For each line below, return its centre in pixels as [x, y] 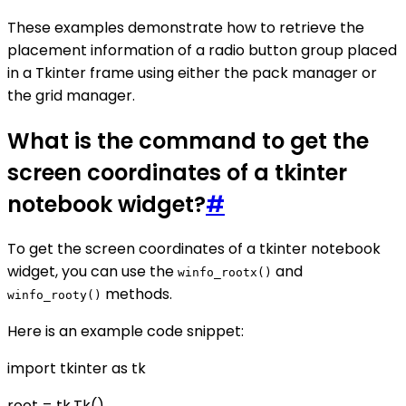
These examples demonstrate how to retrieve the [186, 27]
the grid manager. [71, 95]
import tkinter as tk [77, 369]
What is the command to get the [188, 140]
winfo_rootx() [225, 273]
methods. [137, 295]
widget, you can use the [92, 272]
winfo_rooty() [54, 295]
